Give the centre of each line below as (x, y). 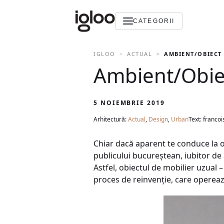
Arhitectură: (111, 119)
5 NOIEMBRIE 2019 (129, 103)
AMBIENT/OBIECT (193, 54)
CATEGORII (154, 21)
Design (158, 119)
